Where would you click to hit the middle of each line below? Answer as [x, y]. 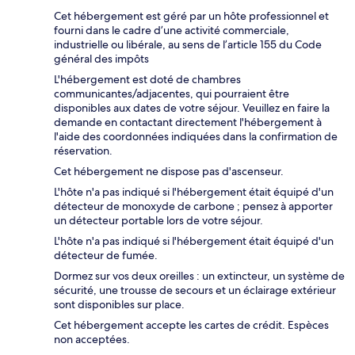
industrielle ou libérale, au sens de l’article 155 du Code [188, 45]
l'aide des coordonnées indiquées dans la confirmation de [196, 137]
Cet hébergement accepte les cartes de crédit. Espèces [191, 325]
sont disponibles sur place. [119, 305]
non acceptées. [92, 340]
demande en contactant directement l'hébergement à [188, 122]
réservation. [83, 151]
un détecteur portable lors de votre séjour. [158, 221]
